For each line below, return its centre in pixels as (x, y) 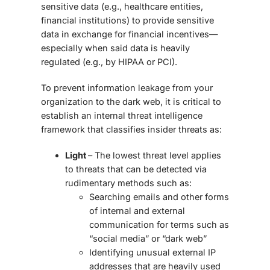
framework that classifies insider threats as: (131, 130)
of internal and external (137, 211)
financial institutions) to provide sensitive (127, 20)
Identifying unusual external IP (152, 253)
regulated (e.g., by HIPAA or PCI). (109, 62)
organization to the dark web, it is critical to (131, 102)
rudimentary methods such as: (128, 183)
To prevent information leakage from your (127, 88)
